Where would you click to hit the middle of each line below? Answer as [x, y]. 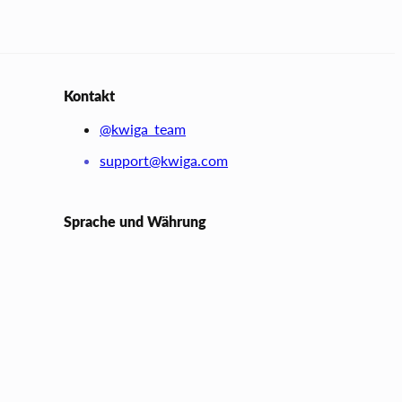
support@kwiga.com [164, 160]
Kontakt [90, 95]
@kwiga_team [143, 128]
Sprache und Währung [135, 221]
